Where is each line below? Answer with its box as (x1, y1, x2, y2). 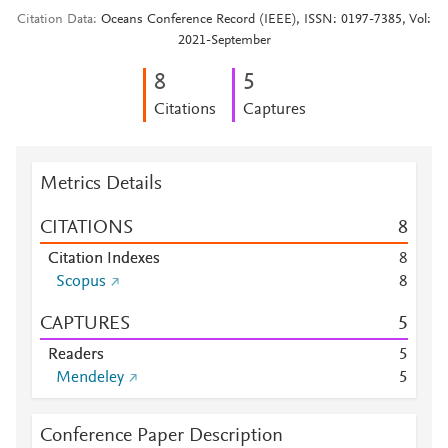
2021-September (177, 34, 271, 48)
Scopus (56, 274, 106, 290)
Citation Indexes (48, 251, 160, 267)
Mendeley (56, 370, 124, 386)
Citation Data (17, 13, 93, 27)
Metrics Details (40, 174, 162, 194)
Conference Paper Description (40, 426, 283, 446)
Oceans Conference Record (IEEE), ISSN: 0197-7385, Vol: (101, 13, 431, 27)
